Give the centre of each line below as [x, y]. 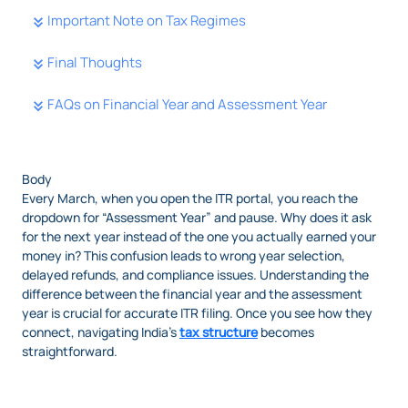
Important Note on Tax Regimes [147, 21]
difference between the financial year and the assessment [192, 294]
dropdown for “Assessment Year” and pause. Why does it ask [197, 218]
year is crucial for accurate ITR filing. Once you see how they [197, 313]
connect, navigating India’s [101, 332]
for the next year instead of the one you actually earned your [199, 237]
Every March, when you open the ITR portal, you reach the [190, 199]
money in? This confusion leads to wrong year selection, [184, 256]
